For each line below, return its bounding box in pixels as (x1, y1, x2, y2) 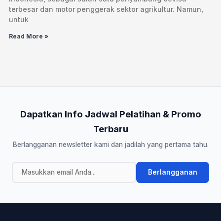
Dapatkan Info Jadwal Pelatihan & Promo (20, 108, 201, 119)
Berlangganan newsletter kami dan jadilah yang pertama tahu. (12, 140, 209, 148)
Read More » (9, 32, 49, 40)
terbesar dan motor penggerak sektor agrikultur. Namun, (9, 4, 204, 13)
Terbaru (93, 123, 128, 134)
